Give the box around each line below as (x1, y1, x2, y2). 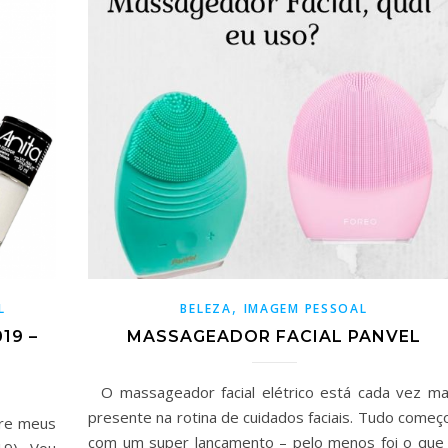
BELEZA (180, 300, 232, 318)
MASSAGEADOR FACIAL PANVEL (127, 327, 421, 347)
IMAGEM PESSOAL (243, 300, 368, 318)
